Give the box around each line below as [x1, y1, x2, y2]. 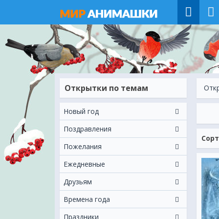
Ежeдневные [64, 159, 105, 169]
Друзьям [64, 177, 92, 186]
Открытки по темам [65, 83, 148, 93]
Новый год [64, 107, 99, 116]
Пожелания [64, 142, 102, 151]
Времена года [64, 195, 110, 204]
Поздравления [64, 124, 111, 133]
